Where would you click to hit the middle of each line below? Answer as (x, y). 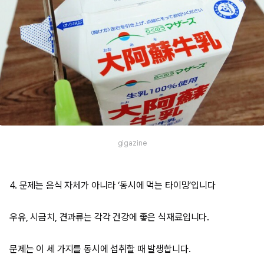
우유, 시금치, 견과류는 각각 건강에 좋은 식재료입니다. (110, 217)
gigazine (132, 143)
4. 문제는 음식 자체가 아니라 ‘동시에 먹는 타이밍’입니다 (113, 185)
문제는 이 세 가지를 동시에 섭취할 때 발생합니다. (100, 249)
